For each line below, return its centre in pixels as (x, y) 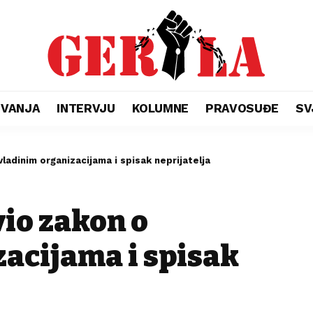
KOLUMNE (160, 108)
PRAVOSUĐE (242, 108)
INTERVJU (86, 108)
